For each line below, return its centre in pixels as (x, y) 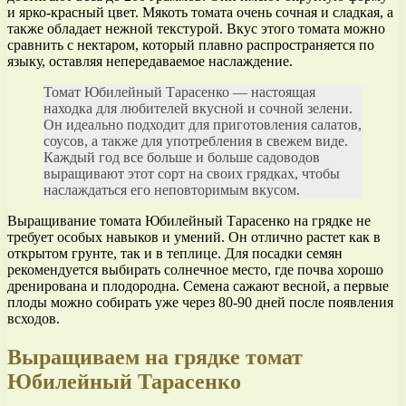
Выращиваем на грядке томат (155, 358)
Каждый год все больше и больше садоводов (182, 158)
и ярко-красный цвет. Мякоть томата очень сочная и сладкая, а (200, 13)
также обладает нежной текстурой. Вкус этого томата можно (196, 29)
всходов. (34, 319)
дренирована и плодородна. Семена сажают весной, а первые (198, 286)
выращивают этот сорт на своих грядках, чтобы (192, 174)
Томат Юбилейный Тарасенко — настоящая (179, 92)
